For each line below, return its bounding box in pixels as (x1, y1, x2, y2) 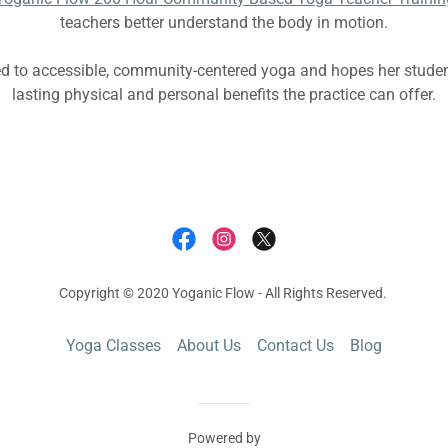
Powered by (187, 430, 261, 446)
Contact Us (257, 336, 334, 355)
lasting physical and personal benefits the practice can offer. (11, 85, 436, 104)
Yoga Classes (66, 336, 161, 355)
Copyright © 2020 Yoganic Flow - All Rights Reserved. (58, 285, 390, 301)
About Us (177, 336, 241, 355)
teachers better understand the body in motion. (59, 13, 388, 32)
